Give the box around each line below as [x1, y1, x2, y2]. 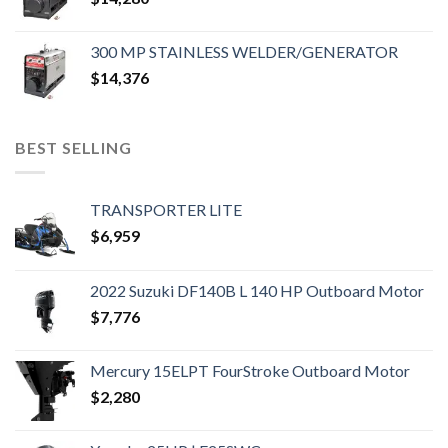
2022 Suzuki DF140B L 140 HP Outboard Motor [90, 280, 424, 300]
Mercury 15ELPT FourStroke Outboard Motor [90, 360, 410, 380]
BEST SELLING [15, 138, 132, 158]
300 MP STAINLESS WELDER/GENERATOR [90, 42, 398, 62]
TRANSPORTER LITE [90, 199, 242, 219]
